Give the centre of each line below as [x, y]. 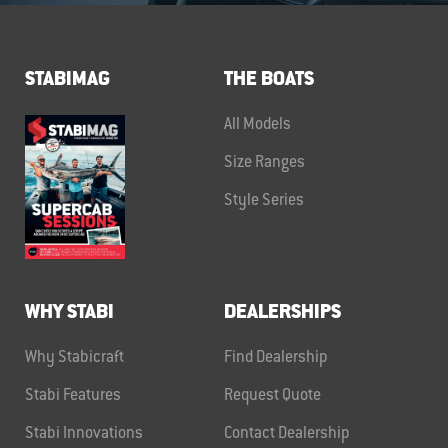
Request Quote [272, 396]
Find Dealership [276, 358]
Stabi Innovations [84, 434]
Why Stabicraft [74, 358]
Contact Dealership [287, 434]
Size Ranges [264, 163]
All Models [257, 125]
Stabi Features [73, 396]
